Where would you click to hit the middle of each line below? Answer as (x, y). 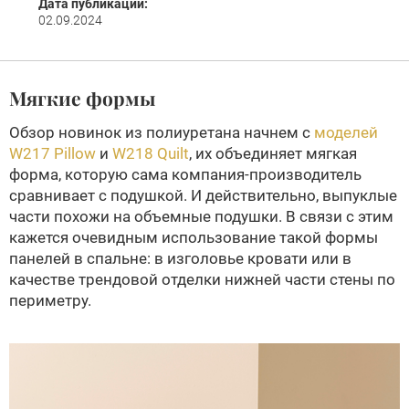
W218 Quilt (151, 153)
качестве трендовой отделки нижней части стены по (202, 279)
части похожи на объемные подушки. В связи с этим (201, 216)
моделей (346, 132)
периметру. (50, 300)
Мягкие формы (82, 98)
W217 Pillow (52, 153)
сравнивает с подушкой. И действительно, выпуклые (203, 195)
